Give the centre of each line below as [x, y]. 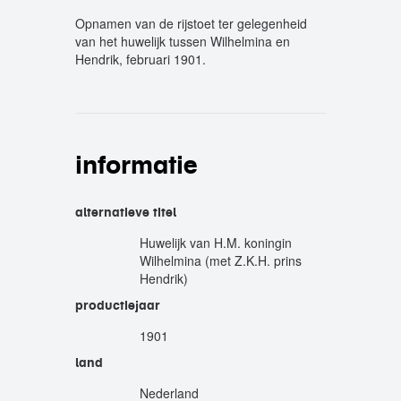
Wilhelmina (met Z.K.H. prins [221, 260]
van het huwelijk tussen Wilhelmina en [183, 41]
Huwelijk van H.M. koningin [216, 243]
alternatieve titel [126, 212]
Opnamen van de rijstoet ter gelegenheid [191, 23]
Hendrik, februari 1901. [141, 59]
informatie [137, 165]
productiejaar [118, 305]
